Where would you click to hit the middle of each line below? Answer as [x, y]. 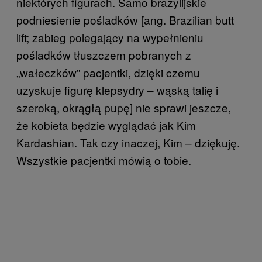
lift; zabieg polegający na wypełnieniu [110, 37]
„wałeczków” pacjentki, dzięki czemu [108, 72]
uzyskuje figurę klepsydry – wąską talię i [117, 89]
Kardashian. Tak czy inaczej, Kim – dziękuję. [128, 142]
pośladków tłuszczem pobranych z [104, 54]
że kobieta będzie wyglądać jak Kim [106, 125]
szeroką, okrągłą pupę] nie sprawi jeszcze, [124, 107]
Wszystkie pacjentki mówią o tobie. [104, 160]
